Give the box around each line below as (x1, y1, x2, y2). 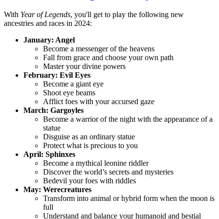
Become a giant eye (43, 80, 104, 88)
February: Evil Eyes (23, 71, 90, 80)
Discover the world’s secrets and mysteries (43, 168, 174, 176)
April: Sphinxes (23, 150, 75, 159)
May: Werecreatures (23, 185, 91, 194)
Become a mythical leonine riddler (43, 159, 149, 168)
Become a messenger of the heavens (43, 44, 154, 53)
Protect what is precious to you (43, 141, 138, 150)
